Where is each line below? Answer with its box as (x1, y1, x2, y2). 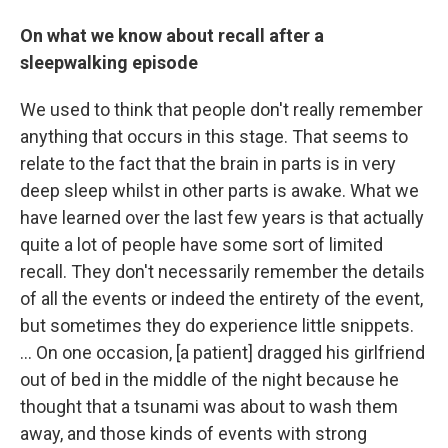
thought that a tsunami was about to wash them (20, 396, 398, 417)
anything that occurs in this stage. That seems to (20, 126, 408, 147)
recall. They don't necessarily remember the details (20, 261, 425, 282)
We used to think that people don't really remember (20, 99, 423, 120)
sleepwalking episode (20, 52, 198, 73)
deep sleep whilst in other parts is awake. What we (20, 180, 419, 201)
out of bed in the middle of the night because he (20, 369, 399, 390)
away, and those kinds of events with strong (20, 423, 367, 444)
